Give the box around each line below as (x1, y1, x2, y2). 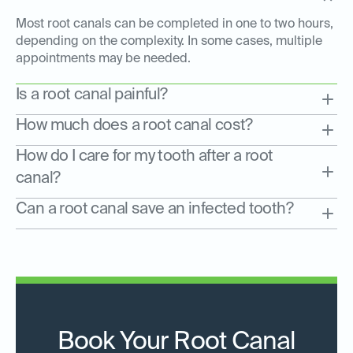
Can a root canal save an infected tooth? (16, 202, 293, 218)
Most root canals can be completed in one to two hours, (16, 18, 333, 32)
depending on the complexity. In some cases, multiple (16, 35, 322, 49)
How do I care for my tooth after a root (16, 149, 273, 165)
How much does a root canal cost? (16, 118, 253, 135)
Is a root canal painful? (16, 87, 168, 104)
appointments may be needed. (16, 53, 191, 66)
